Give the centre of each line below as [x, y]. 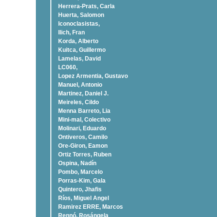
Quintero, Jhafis [80, 189]
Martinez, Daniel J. [83, 93]
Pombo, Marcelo [80, 172]
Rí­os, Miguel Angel [84, 198]
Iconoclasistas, [79, 24]
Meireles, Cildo [78, 102]
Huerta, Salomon [81, 15]
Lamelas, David [79, 59]
